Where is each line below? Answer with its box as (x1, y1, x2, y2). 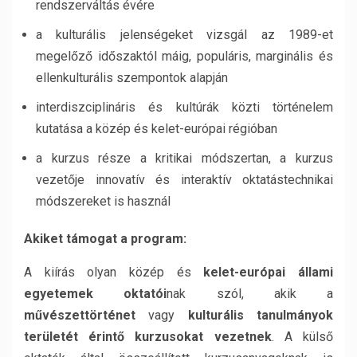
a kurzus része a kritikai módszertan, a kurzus (36, 151, 333, 166)
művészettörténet (24, 308, 135, 323)
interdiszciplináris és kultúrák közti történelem (36, 100, 333, 115)
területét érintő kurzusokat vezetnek (24, 329, 272, 344)
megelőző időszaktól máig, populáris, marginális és (36, 49, 333, 64)
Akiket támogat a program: (24, 231, 186, 246)
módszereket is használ (36, 194, 171, 209)
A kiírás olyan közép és (24, 265, 204, 280)
